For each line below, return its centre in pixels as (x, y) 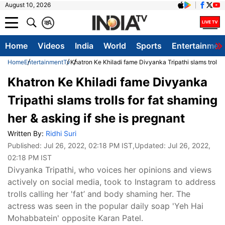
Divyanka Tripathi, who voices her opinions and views (109, 170)
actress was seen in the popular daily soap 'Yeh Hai (105, 206)
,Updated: (150, 145)
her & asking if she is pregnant (96, 118)
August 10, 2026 (28, 5)
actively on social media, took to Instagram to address (111, 182)
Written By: (27, 133)
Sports (149, 46)
